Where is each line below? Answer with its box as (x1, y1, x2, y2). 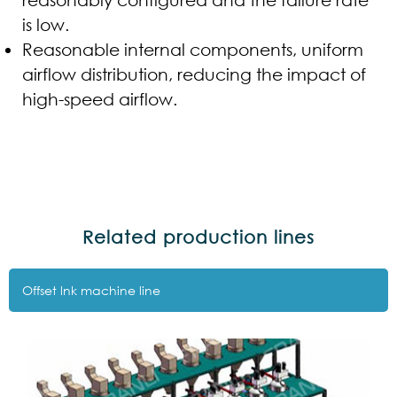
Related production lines (82, 226, 315, 247)
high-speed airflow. (22, 88, 177, 109)
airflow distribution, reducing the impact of (22, 63, 366, 84)
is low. (22, 13, 69, 35)
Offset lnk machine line (22, 281, 160, 299)
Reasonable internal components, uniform (22, 38, 363, 59)
